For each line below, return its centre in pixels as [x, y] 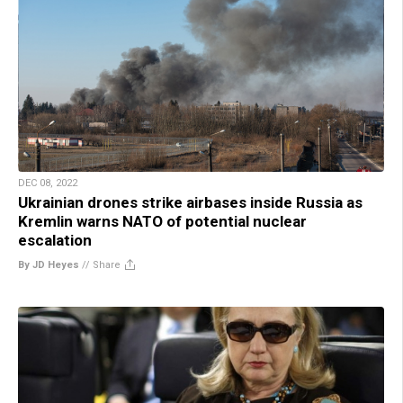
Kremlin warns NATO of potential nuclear [162, 222]
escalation [55, 241]
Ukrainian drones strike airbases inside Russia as [190, 203]
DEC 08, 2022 [48, 184]
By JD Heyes [49, 265]
